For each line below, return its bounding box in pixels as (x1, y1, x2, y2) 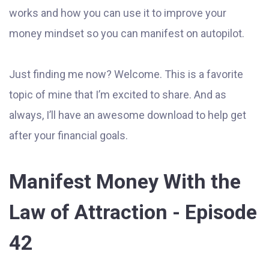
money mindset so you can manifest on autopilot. (9, 27, 244, 40)
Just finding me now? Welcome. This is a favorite (9, 68, 243, 80)
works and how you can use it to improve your (9, 7, 226, 19)
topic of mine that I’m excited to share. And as (9, 88, 226, 101)
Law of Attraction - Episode (9, 200, 257, 224)
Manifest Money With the (9, 169, 241, 193)
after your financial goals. (9, 129, 128, 142)
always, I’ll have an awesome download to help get (9, 109, 246, 121)
